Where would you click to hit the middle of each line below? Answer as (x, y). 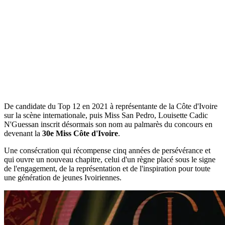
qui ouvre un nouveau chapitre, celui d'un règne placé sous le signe (110, 159)
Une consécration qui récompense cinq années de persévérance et (107, 150)
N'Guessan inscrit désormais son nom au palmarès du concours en (108, 124)
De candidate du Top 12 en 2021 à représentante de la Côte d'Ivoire (111, 106)
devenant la (23, 133)
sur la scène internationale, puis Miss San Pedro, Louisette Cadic (106, 115)
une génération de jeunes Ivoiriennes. (63, 177)
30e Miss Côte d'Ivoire (80, 133)
